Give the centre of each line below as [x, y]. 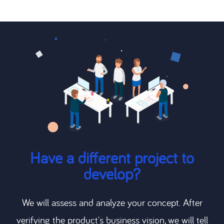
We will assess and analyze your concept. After [112, 202]
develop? [112, 174]
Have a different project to [112, 158]
